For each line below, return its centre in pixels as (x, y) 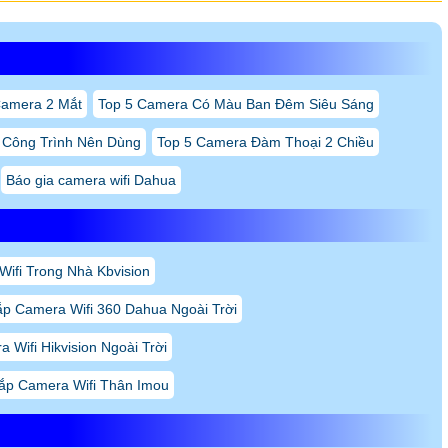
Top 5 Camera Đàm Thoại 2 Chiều (265, 141)
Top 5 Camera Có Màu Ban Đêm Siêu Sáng (235, 103)
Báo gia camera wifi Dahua (90, 179)
